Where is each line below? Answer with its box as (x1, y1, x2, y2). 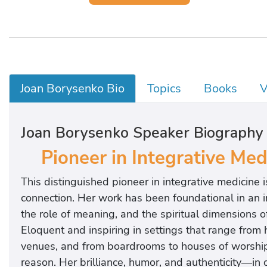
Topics (147, 80, 181, 97)
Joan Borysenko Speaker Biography (21, 123, 263, 144)
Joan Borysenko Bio (20, 80, 125, 97)
